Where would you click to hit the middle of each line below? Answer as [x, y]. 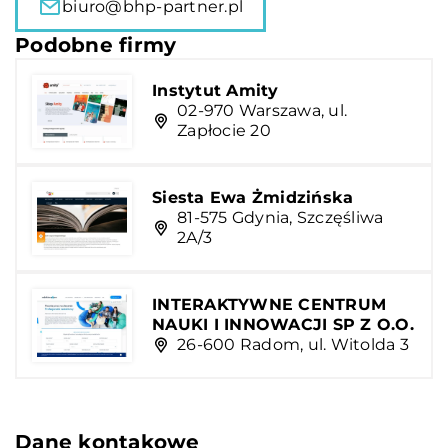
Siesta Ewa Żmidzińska [253, 198]
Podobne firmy [96, 44]
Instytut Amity [215, 91]
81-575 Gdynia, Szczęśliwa [280, 218]
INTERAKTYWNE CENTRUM [269, 305]
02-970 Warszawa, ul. [262, 111]
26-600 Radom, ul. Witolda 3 [293, 345]
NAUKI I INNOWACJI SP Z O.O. [283, 325]
